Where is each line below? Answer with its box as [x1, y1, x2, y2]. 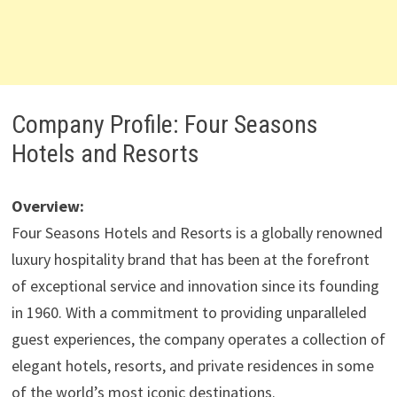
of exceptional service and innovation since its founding [11, 276, 379, 296]
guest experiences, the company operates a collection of [11, 329, 385, 349]
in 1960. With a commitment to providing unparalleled [11, 302, 367, 323]
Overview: [11, 196, 84, 216]
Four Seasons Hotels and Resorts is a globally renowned [11, 222, 383, 243]
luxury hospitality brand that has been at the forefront [11, 249, 370, 269]
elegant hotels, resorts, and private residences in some [11, 355, 374, 376]
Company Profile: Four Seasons [11, 110, 318, 139]
